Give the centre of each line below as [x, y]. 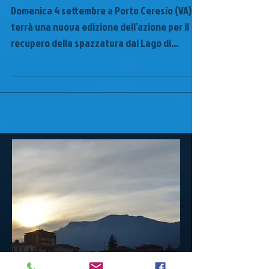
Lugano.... [32, 98]
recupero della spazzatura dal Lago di [91, 81]
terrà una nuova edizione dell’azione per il [100, 65]
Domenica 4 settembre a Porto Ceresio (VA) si [106, 49]
